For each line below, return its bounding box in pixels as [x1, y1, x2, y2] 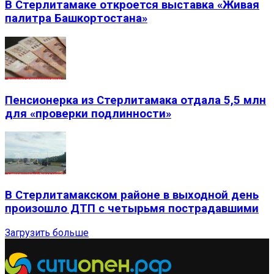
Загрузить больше [5, 226, 89, 239]
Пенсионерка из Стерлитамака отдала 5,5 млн [5, 93, 266, 107]
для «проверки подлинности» [5, 106, 171, 120]
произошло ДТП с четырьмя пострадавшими [5, 202, 259, 216]
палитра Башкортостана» [5, 12, 147, 26]
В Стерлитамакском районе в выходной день [5, 188, 259, 202]
